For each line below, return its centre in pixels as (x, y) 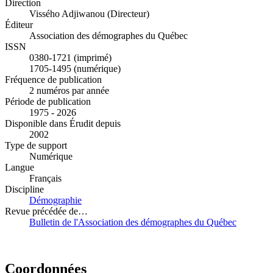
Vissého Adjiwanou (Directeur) (89, 14)
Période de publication (48, 102)
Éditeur (19, 25)
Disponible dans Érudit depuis (63, 124)
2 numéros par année (69, 91)
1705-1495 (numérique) (75, 69)
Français (45, 179)
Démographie (55, 200)
